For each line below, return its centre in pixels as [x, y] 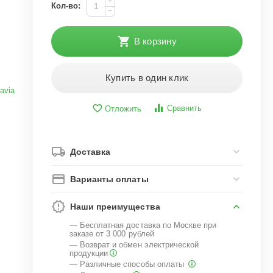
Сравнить [185, 108]
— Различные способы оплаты [128, 264]
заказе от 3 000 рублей [112, 234]
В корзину [155, 41]
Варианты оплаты [109, 179]
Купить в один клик [147, 78]
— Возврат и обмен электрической [134, 245]
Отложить [123, 109]
